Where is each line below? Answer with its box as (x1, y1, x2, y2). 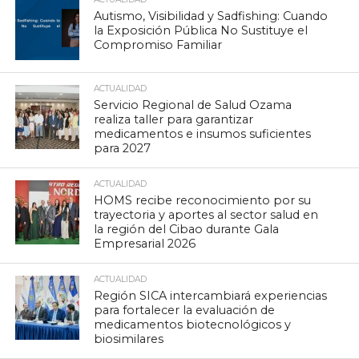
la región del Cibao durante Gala (94, 222, 280, 237)
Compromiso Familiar (94, 38, 223, 53)
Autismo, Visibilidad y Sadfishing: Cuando (94, 9, 329, 24)
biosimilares (94, 332, 164, 347)
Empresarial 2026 (94, 236, 196, 252)
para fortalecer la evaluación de (94, 303, 276, 318)
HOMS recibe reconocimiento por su (94, 193, 312, 208)
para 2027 (94, 141, 151, 156)
